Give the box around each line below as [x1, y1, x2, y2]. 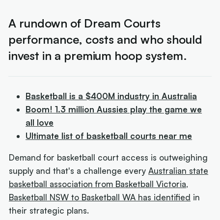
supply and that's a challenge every [9, 165, 149, 176]
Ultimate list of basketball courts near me [26, 130, 192, 141]
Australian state [148, 165, 209, 176]
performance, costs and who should [8, 31, 203, 47]
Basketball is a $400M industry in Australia [26, 90, 197, 101]
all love [26, 117, 54, 128]
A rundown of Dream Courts [8, 15, 161, 30]
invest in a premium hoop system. [8, 48, 188, 63]
